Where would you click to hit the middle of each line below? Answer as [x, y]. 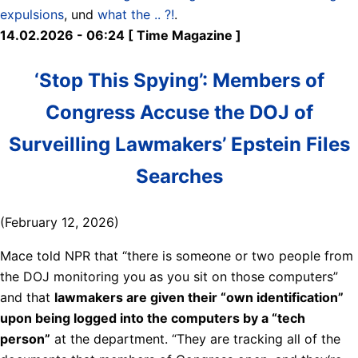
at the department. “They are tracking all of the [195, 338]
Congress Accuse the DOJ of [179, 112]
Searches [179, 176]
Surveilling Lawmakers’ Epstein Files [179, 144]
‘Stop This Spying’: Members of [179, 80]
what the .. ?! [136, 14]
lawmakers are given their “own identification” [199, 297]
